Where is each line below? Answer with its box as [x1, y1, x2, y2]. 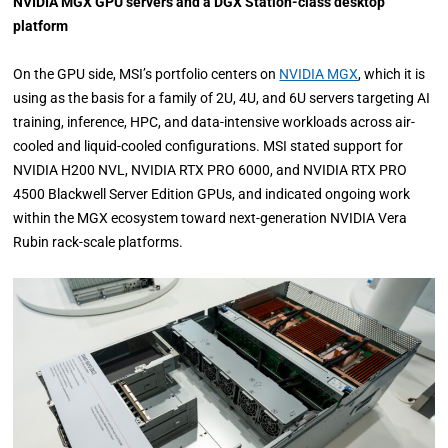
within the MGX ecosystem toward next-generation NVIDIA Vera [13, 210, 408, 227]
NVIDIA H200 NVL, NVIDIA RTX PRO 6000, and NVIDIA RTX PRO [13, 162, 408, 179]
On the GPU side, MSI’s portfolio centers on [13, 66, 280, 83]
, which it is [358, 66, 426, 83]
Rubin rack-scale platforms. [13, 234, 184, 251]
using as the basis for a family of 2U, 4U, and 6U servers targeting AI [13, 90, 431, 107]
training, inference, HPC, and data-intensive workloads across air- [13, 114, 416, 131]
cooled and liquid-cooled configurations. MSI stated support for [13, 138, 404, 155]
